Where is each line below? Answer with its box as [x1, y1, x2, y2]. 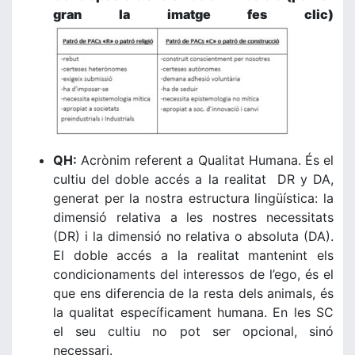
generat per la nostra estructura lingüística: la [53, 190, 334, 206]
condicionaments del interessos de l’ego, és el [53, 266, 334, 282]
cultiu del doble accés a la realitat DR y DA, [53, 171, 334, 187]
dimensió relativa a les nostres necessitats [53, 209, 334, 225]
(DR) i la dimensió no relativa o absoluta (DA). [53, 228, 334, 244]
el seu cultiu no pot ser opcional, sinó [53, 323, 334, 339]
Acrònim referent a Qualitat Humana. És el [77, 152, 334, 168]
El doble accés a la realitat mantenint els [53, 247, 334, 263]
